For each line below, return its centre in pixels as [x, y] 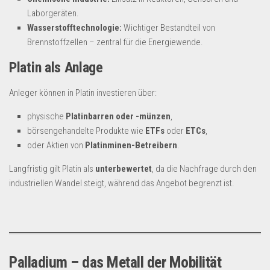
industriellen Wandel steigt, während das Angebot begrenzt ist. [122, 183]
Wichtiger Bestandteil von [168, 28]
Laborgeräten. [53, 13]
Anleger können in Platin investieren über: [83, 93]
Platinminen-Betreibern [131, 145]
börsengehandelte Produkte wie [86, 131]
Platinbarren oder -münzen [118, 116]
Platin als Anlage [56, 67]
